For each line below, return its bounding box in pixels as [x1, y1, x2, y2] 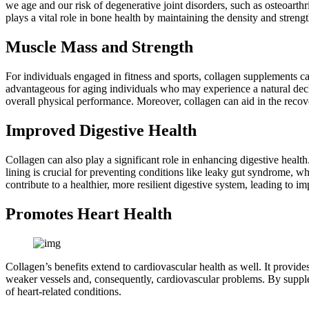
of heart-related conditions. [6, 285, 121, 297]
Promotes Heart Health [6, 204, 172, 223]
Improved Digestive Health [6, 121, 197, 140]
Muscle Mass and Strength [6, 38, 193, 57]
